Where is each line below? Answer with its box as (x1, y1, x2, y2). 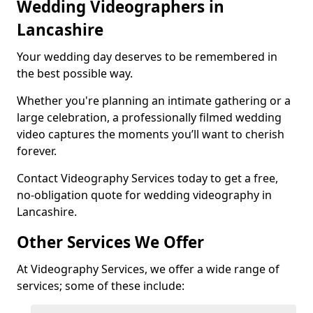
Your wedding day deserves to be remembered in (17, 49, 277, 64)
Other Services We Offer (17, 231, 204, 253)
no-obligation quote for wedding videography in (17, 187, 272, 203)
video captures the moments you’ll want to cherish (17, 126, 284, 142)
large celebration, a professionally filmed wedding (17, 110, 282, 125)
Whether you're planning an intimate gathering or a (17, 93, 291, 108)
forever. (17, 143, 57, 159)
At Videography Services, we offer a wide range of (17, 261, 279, 277)
